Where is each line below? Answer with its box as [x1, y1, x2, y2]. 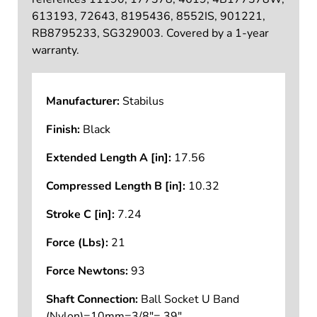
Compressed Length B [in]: [45, 178, 185, 195]
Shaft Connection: [45, 292, 138, 308]
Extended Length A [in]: [45, 150, 171, 166]
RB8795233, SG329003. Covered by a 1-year [31, 25, 269, 42]
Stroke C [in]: [45, 207, 115, 223]
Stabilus [122, 93, 164, 110]
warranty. [31, 42, 79, 59]
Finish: [45, 122, 80, 138]
